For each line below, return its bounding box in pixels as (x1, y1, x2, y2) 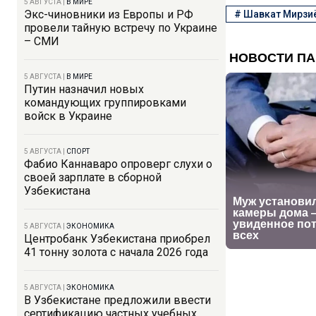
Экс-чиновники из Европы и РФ (24, 8, 193, 21)
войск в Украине (24, 109, 112, 123)
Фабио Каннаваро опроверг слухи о (24, 157, 212, 171)
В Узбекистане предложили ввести (24, 293, 211, 307)
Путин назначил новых (24, 83, 144, 96)
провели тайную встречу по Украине (24, 21, 217, 35)
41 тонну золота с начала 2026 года (24, 245, 208, 259)
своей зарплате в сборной (24, 171, 162, 184)
